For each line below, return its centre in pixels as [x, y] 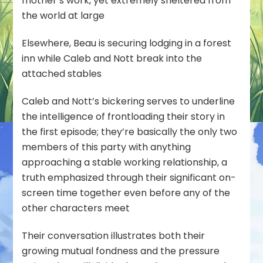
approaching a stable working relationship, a [125, 162]
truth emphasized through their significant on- [129, 177]
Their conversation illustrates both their [114, 235]
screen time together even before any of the [126, 193]
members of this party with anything [107, 147]
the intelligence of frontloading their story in [124, 116]
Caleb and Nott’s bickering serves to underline [129, 101]
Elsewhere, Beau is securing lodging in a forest [127, 43]
